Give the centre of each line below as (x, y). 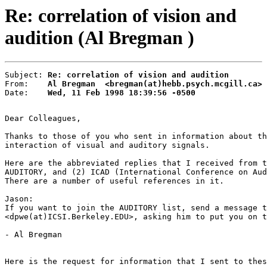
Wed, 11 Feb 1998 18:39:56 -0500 (122, 93)
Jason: (19, 199)
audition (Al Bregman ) (100, 38)
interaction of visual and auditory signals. (107, 145)
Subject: (26, 75)
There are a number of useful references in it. (114, 181)
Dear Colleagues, (43, 119)
